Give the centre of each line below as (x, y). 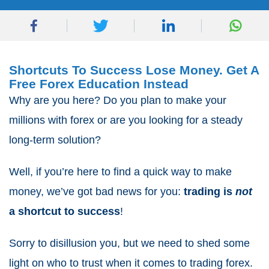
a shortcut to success (65, 211)
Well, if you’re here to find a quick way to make (120, 172)
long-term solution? (55, 140)
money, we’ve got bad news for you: (96, 192)
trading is (210, 192)
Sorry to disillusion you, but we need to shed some (129, 243)
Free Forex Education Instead (99, 84)
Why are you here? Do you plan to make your (118, 100)
